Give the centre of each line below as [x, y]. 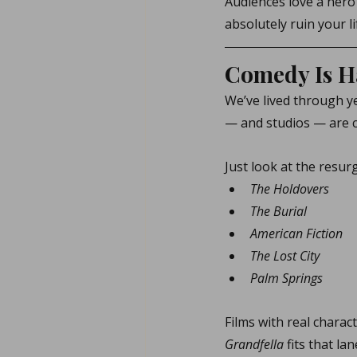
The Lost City [285, 256]
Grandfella [254, 344]
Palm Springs [286, 278]
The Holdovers [290, 189]
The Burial [279, 211]
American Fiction [296, 233]
